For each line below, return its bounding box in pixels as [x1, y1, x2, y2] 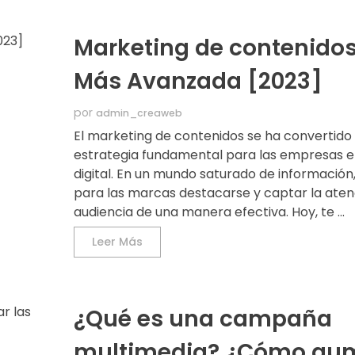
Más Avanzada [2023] [74, 66, 323, 97]
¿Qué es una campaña [74, 303, 333, 335]
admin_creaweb [96, 106, 183, 120]
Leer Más [92, 234, 143, 250]
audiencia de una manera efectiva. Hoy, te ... [74, 203, 345, 222]
